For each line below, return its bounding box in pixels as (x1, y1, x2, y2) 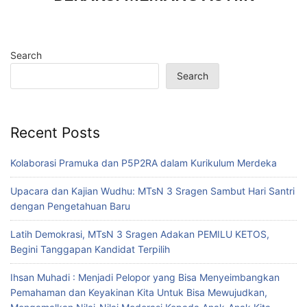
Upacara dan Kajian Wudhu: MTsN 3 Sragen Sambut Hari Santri (10, 185, 295, 197)
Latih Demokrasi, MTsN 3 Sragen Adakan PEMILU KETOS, (10, 228, 269, 241)
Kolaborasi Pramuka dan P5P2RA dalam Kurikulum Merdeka (10, 157, 277, 169)
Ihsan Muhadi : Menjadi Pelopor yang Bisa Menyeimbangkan (10, 271, 280, 284)
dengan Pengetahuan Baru (10, 200, 130, 212)
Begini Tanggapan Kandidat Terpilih (10, 243, 170, 256)
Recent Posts (10, 123, 100, 141)
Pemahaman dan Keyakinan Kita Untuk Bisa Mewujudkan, (10, 286, 267, 299)
